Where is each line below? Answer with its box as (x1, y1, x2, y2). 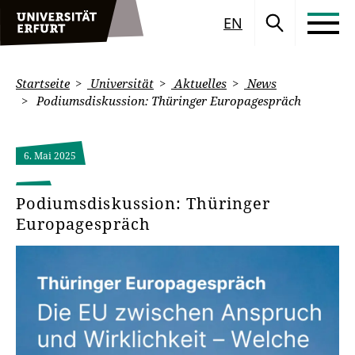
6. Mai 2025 (24, 149, 76, 162)
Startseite (16, 75, 70, 91)
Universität (87, 75, 154, 91)
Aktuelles (171, 75, 227, 91)
